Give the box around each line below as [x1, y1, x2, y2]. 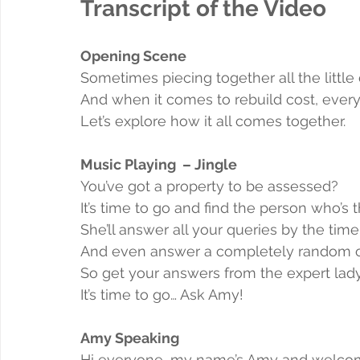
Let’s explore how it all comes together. [80, 112, 346, 129]
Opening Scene [80, 47, 186, 64]
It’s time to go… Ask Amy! [80, 285, 243, 303]
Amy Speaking [80, 329, 179, 346]
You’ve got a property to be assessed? [80, 177, 338, 194]
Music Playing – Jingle [80, 155, 237, 173]
